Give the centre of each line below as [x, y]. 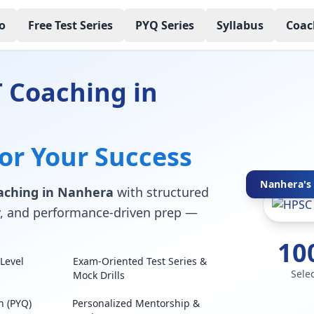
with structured [161, 192]
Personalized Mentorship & [136, 303]
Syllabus [240, 25]
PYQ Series [164, 25]
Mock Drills [99, 275]
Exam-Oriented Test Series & [140, 261]
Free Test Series [70, 25]
